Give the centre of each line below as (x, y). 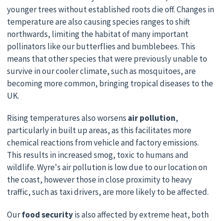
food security (48, 214)
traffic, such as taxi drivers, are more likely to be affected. (108, 192)
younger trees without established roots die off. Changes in (110, 9)
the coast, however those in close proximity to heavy (99, 180)
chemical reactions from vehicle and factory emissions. (103, 143)
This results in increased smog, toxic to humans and (97, 155)
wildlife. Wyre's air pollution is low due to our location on (107, 167)
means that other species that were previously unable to (107, 58)
